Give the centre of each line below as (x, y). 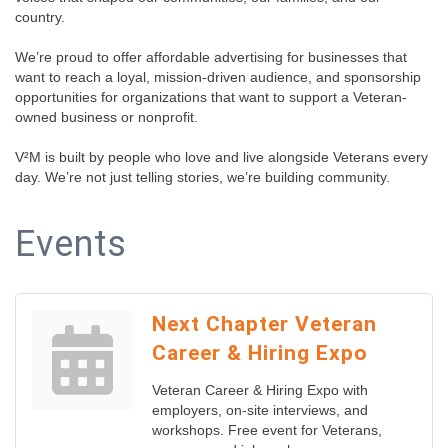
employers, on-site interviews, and (260, 410)
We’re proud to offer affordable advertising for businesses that (211, 57)
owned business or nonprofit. (106, 117)
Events (71, 244)
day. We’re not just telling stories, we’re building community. (202, 177)
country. (40, 17)
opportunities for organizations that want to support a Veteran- (211, 97)
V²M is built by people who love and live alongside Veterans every (221, 157)
